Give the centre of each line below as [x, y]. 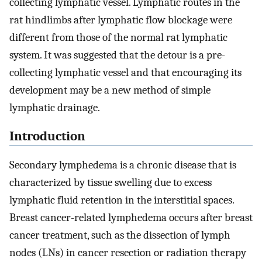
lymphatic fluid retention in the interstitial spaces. [122, 200]
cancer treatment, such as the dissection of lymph [120, 235]
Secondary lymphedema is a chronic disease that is [123, 165]
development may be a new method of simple [110, 90]
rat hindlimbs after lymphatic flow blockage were [121, 20]
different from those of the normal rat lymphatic [118, 38]
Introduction [47, 136]
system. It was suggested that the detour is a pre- [117, 55]
